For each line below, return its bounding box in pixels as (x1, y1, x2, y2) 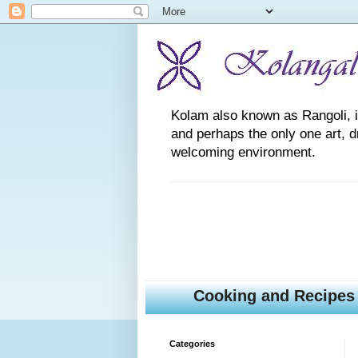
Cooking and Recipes (193, 287, 355, 305)
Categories (169, 339, 215, 349)
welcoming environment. (171, 145, 316, 161)
